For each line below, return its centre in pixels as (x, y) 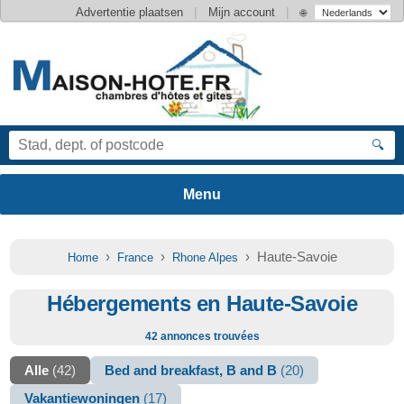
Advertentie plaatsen (129, 12)
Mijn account (242, 12)
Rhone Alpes (205, 257)
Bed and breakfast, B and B (193, 370)
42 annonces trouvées (202, 336)
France (135, 257)
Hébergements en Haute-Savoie (202, 303)
